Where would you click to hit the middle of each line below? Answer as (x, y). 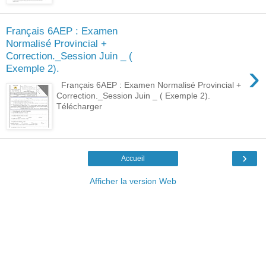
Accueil (133, 158)
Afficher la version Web (133, 181)
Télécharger (80, 107)
